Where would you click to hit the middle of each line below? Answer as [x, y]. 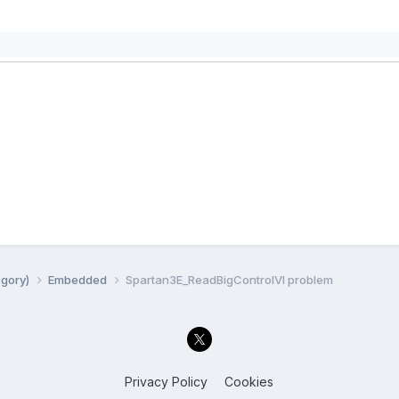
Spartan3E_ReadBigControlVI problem [229, 279]
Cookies [249, 382]
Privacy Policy [167, 382]
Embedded [78, 279]
